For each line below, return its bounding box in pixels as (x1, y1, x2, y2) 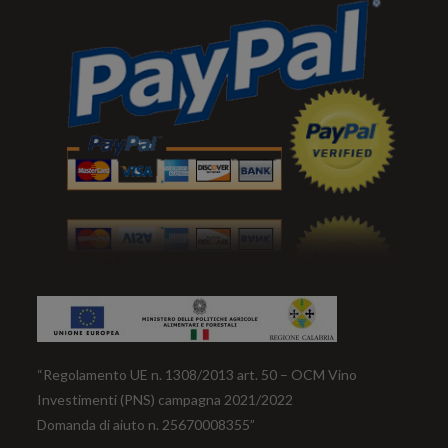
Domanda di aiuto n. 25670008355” (37, 415, 256, 433)
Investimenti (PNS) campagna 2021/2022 (37, 390, 294, 408)
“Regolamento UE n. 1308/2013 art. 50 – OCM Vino (37, 365, 358, 383)
